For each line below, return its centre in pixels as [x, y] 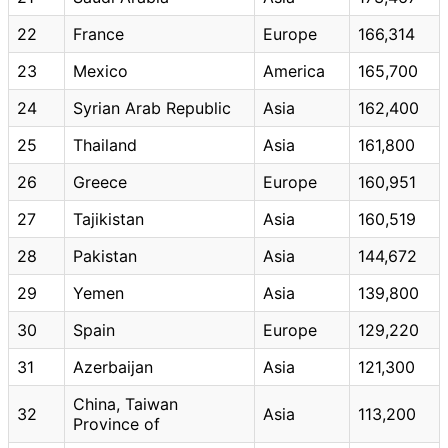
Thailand [105, 144]
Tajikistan [108, 218]
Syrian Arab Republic [152, 107]
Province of [116, 423]
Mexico [100, 70]
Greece [100, 181]
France [98, 33]
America [294, 70]
